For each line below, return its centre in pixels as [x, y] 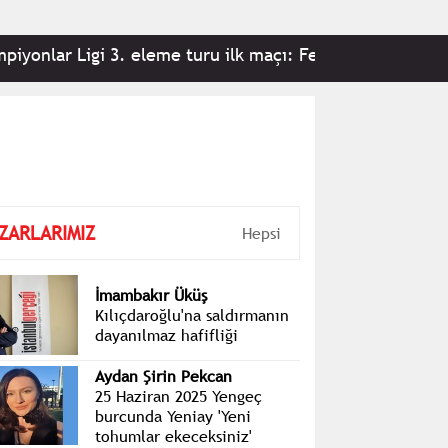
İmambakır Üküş [150, 294]
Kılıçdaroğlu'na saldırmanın [191, 314]
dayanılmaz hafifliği [166, 334]
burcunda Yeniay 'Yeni [172, 415]
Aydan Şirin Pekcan [163, 375]
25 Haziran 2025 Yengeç [178, 395]
